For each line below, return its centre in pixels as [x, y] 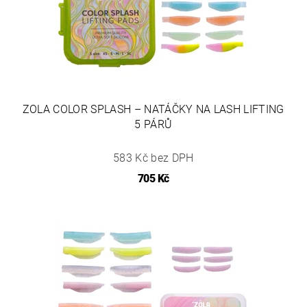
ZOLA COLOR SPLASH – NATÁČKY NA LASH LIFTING [153, 109]
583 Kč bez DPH [153, 158]
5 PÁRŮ [153, 124]
